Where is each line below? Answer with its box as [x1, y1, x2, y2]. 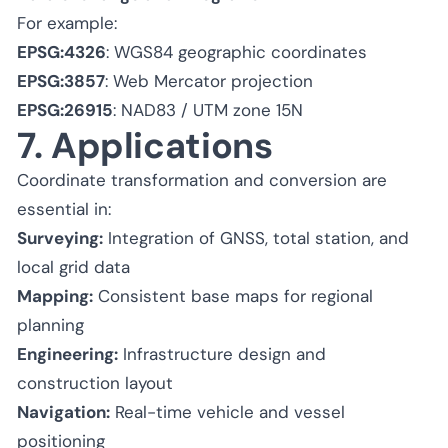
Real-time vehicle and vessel [110, 400, 345, 423]
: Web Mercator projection [105, 69, 313, 92]
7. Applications [17, 121, 273, 169]
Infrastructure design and [118, 342, 326, 365]
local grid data [17, 255, 130, 278]
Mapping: [17, 284, 93, 307]
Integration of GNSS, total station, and [103, 226, 409, 249]
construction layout [17, 371, 173, 394]
